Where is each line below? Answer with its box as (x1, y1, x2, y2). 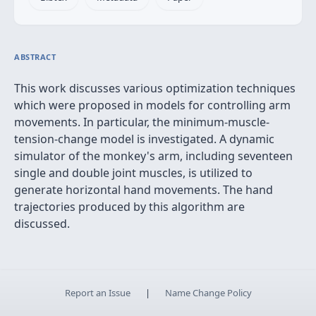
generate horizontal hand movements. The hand (14, 182, 273, 197)
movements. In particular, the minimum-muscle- (14, 114, 269, 130)
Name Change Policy (164, 286, 252, 299)
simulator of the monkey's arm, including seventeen (14, 148, 293, 164)
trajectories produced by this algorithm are (14, 199, 245, 214)
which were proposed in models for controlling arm (14, 97, 291, 113)
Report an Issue (64, 286, 130, 299)
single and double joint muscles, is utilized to (14, 165, 253, 181)
